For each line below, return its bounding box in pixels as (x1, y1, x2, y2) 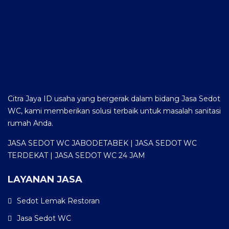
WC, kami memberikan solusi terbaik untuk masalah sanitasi (8, 106, 221, 116)
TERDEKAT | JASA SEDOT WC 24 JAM (8, 151, 145, 160)
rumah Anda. (8, 119, 53, 128)
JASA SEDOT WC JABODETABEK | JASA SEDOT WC (8, 139, 197, 148)
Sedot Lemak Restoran (17, 196, 100, 205)
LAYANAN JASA (8, 174, 82, 185)
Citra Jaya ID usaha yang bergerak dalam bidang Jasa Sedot (8, 94, 220, 103)
